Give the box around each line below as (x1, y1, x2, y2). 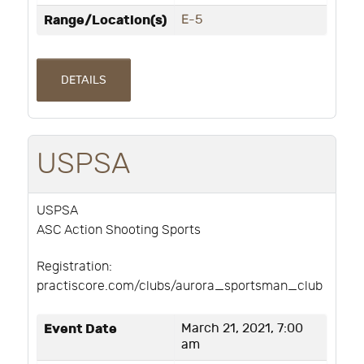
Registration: (37, 258, 112, 275)
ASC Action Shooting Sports (37, 222, 201, 238)
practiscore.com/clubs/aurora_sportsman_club (37, 278, 323, 294)
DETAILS (60, 73, 106, 88)
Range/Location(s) (44, 12, 167, 29)
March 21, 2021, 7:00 (181, 320, 303, 336)
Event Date (44, 320, 117, 337)
